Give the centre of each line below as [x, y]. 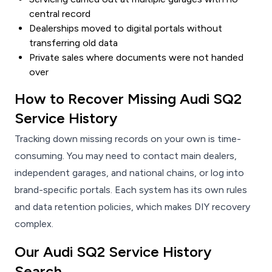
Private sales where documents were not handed [136, 58]
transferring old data [73, 43]
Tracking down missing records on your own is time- [128, 139]
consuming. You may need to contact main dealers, [126, 156]
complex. [34, 224]
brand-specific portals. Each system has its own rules [131, 190]
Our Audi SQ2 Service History [113, 252]
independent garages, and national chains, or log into [129, 173]
